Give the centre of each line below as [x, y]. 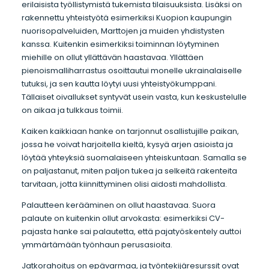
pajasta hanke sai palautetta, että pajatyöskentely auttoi [131, 231]
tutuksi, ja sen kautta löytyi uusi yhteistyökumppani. [119, 84]
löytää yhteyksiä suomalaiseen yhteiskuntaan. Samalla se [134, 158]
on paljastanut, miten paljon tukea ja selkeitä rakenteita [129, 171]
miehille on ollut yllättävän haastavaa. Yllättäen [112, 58]
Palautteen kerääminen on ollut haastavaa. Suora [118, 205]
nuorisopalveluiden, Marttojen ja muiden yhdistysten [123, 31]
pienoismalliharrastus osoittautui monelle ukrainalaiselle [131, 71]
